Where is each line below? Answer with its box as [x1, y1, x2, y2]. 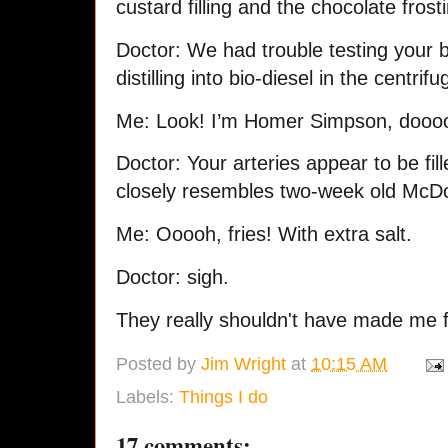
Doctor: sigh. [116, 266, 229, 289]
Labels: [116, 385, 179, 407]
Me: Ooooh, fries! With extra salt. [116, 223, 412, 246]
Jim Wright [201, 353, 286, 375]
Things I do [179, 385, 268, 407]
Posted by [116, 353, 201, 375]
